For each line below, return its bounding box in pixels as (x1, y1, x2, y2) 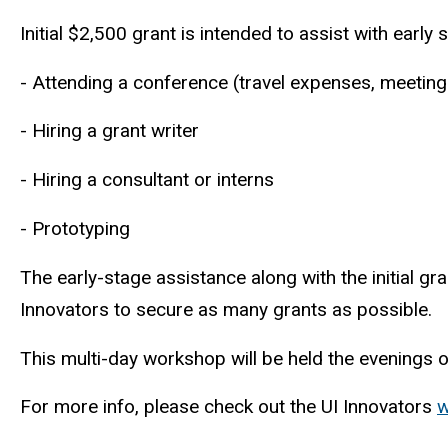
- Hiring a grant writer (20, 119, 209, 143)
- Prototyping (20, 216, 145, 240)
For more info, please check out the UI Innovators (20, 395, 437, 419)
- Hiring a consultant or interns (20, 168, 284, 192)
